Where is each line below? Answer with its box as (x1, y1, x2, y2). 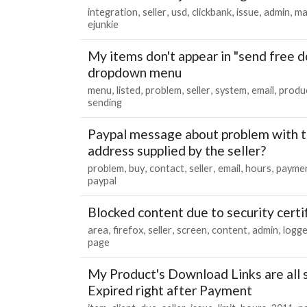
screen (177, 223, 207, 236)
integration (88, 5, 138, 18)
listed (116, 84, 140, 96)
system (215, 84, 247, 96)
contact (149, 162, 184, 174)
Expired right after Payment (88, 282, 252, 298)
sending (88, 96, 122, 108)
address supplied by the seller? (88, 142, 266, 158)
